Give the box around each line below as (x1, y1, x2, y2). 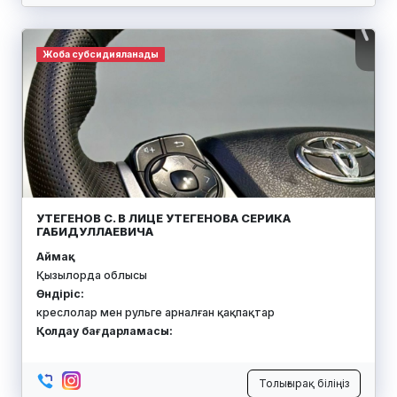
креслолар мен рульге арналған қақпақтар (36, 305, 275, 319)
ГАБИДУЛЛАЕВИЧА (36, 223, 153, 238)
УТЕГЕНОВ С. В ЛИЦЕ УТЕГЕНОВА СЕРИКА (36, 210, 291, 225)
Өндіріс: (36, 286, 84, 300)
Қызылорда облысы (36, 268, 147, 282)
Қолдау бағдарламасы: (36, 323, 173, 338)
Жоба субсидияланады (42, 48, 159, 60)
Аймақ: (36, 249, 72, 263)
